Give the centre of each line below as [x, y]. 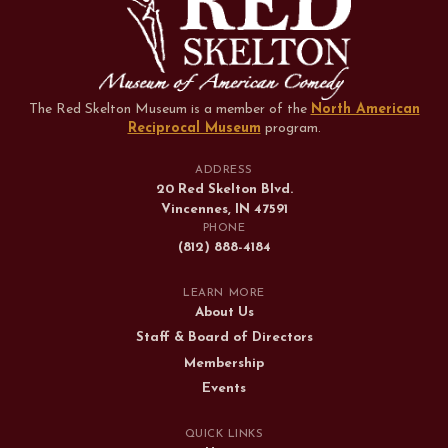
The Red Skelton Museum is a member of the [169, 109]
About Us [224, 313]
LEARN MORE [224, 294]
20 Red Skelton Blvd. [224, 189]
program [289, 128]
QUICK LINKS [224, 435]
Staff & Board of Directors [224, 338]
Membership [224, 363]
